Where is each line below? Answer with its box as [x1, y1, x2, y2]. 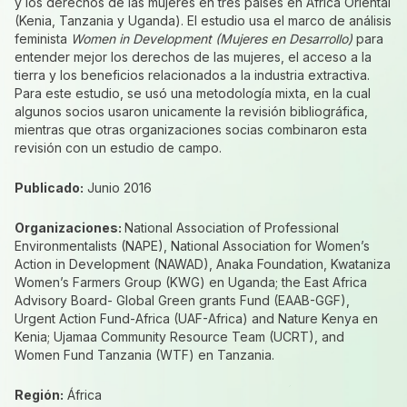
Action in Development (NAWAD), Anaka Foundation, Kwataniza [15, 256, 391, 272]
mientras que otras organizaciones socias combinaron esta [15, 122, 367, 137]
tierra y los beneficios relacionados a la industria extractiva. [15, 67, 370, 83]
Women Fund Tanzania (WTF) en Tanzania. [15, 347, 274, 362]
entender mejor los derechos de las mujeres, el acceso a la [15, 49, 372, 65]
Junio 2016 [84, 180, 152, 195]
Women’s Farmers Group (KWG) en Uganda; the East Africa [15, 274, 367, 290]
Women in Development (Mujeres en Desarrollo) [71, 31, 352, 46]
